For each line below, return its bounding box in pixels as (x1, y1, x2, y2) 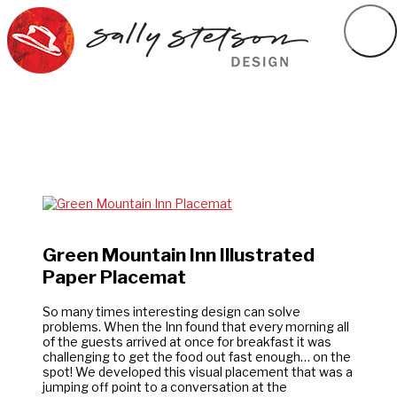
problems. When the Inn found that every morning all (43, 318, 349, 334)
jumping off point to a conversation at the (43, 378, 287, 394)
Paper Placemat (43, 266, 186, 289)
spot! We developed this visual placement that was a (43, 363, 353, 379)
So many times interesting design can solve (43, 303, 300, 319)
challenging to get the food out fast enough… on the (43, 348, 351, 364)
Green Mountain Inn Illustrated (43, 244, 315, 267)
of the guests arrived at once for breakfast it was (43, 333, 331, 349)
